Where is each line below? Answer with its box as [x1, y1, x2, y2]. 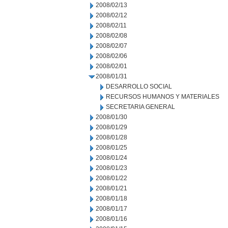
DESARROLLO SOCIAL [106, 83, 172, 90]
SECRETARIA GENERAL [106, 103, 175, 110]
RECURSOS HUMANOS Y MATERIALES [106, 93, 219, 100]
